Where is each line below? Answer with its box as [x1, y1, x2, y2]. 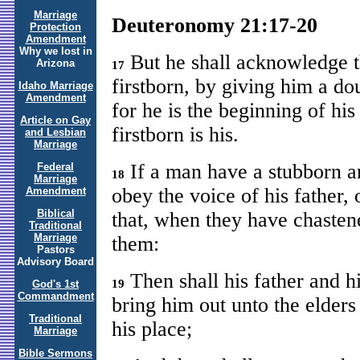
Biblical [36, 207, 75, 219]
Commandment [17, 290, 94, 302]
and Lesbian [25, 126, 86, 138]
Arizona [36, 57, 75, 69]
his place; [112, 317, 192, 341]
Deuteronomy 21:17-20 [112, 13, 317, 37]
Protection [30, 21, 81, 33]
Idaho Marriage [18, 80, 93, 92]
